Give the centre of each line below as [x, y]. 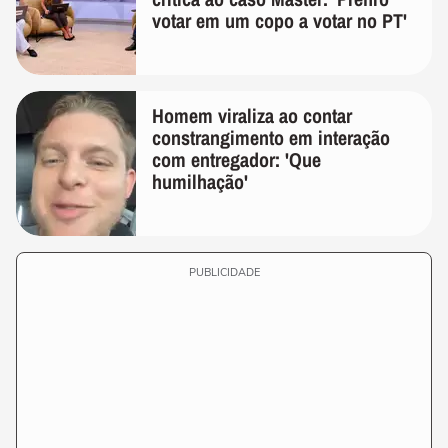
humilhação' [200, 181]
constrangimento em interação [271, 137]
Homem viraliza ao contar [252, 115]
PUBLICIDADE [224, 272]
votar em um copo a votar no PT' [279, 20]
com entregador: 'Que [236, 159]
